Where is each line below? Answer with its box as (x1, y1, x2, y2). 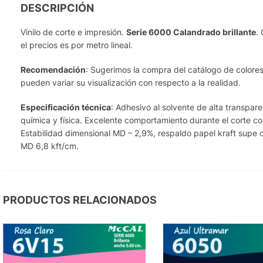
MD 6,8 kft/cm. (21, 140, 79, 151)
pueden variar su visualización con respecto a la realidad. (21, 77, 241, 87)
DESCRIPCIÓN (21, 1, 94, 14)
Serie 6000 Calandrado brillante (126, 26, 256, 37)
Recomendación (21, 64, 86, 75)
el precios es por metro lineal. (21, 39, 133, 50)
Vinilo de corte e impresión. (21, 26, 126, 37)
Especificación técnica (21, 102, 111, 112)
